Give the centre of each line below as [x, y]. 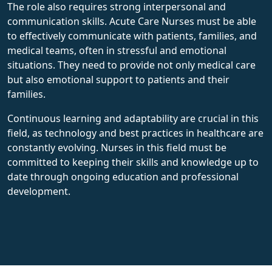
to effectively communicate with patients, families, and [132, 36]
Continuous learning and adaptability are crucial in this [133, 118]
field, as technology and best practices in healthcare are [135, 133]
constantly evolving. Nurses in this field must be [117, 147]
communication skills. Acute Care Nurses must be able [132, 21]
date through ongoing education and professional [123, 176]
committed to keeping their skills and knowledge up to [133, 162]
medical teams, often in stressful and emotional [117, 50]
